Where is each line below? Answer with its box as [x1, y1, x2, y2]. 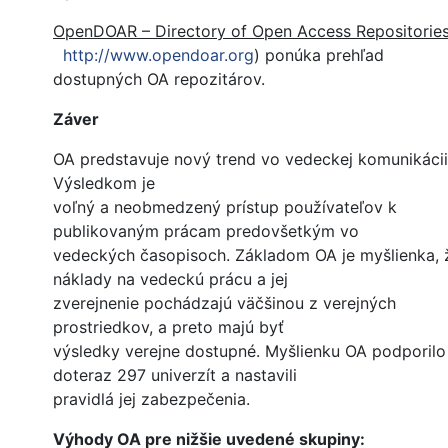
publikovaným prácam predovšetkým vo [53, 221, 359, 242]
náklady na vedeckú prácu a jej [53, 269, 288, 290]
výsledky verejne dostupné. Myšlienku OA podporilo [53, 341, 446, 362]
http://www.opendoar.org [63, 45, 254, 66]
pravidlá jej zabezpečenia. [53, 389, 250, 410]
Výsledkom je [53, 173, 155, 194]
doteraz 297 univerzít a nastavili [53, 365, 297, 386]
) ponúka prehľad [254, 45, 384, 66]
